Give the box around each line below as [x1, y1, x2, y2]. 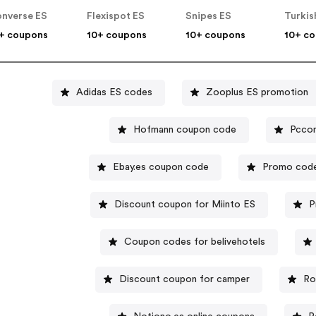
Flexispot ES [87, 11, 145, 22]
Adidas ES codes [75, 87, 152, 97]
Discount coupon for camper [119, 274, 250, 284]
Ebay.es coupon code [113, 162, 209, 172]
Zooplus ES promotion [205, 87, 308, 97]
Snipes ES [186, 11, 232, 22]
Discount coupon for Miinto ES [114, 199, 255, 209]
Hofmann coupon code [133, 124, 236, 135]
